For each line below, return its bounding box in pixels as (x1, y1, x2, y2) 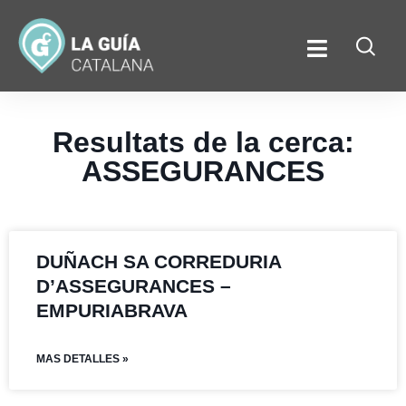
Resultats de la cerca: (52, 126, 354, 159)
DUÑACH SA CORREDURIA (36, 251, 281, 273)
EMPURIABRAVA (36, 300, 188, 322)
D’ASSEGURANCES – (36, 275, 231, 297)
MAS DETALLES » (36, 353, 129, 366)
